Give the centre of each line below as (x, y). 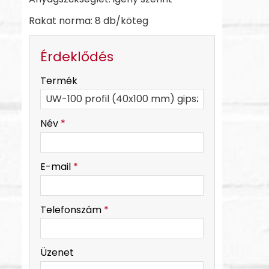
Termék (59, 80)
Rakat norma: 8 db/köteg (89, 20)
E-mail (57, 166)
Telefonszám (72, 210)
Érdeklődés (77, 56)
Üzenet (57, 253)
